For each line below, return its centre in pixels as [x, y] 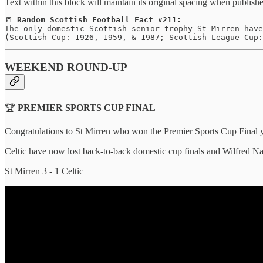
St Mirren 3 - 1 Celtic [44, 171]
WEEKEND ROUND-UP [66, 68]
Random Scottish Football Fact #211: [99, 19]
